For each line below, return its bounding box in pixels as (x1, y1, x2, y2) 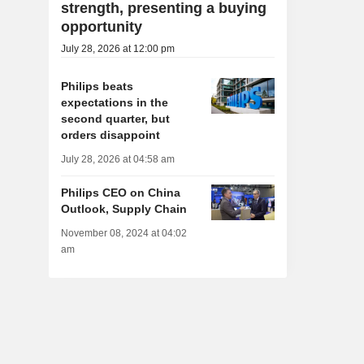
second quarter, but (60, 112, 170, 126)
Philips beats (60, 80, 133, 93)
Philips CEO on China (60, 186, 180, 200)
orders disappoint (60, 128, 160, 142)
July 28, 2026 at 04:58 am (60, 154, 175, 166)
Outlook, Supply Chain (60, 202, 187, 216)
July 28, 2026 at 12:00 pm (60, 43, 175, 55)
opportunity (60, 19, 142, 36)
